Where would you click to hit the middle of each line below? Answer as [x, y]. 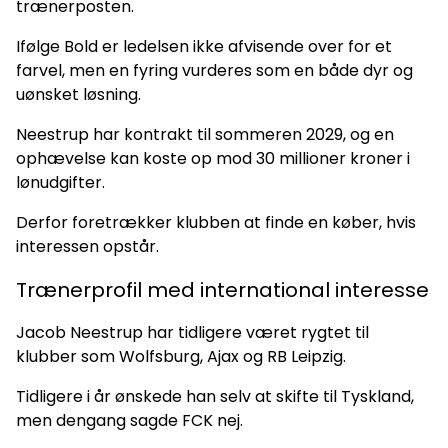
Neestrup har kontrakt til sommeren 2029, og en [205, 134]
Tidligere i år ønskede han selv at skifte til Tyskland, [215, 396]
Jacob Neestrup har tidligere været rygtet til [192, 332]
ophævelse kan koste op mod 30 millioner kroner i [213, 158]
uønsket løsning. [78, 94]
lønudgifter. [60, 182]
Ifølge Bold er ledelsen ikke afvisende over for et [204, 46]
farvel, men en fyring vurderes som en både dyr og [214, 70]
